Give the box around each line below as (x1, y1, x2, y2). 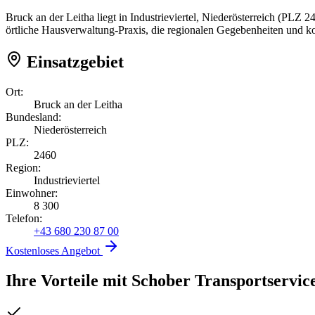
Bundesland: (6, 110, 61, 123)
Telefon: (6, 212, 42, 224)
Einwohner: (6, 186, 58, 199)
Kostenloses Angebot (6, 244, 103, 257)
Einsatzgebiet (22, 52, 124, 71)
